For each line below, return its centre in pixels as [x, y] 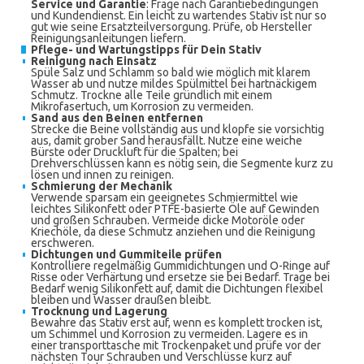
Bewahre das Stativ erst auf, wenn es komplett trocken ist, [177, 323]
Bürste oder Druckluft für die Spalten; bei [134, 152]
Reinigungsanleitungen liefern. [108, 38]
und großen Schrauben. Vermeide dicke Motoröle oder [168, 220]
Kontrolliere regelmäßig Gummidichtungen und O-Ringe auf [180, 266]
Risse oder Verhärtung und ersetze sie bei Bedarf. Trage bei [180, 277]
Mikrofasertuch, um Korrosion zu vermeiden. [142, 106]
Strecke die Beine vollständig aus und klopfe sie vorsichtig [178, 129]
